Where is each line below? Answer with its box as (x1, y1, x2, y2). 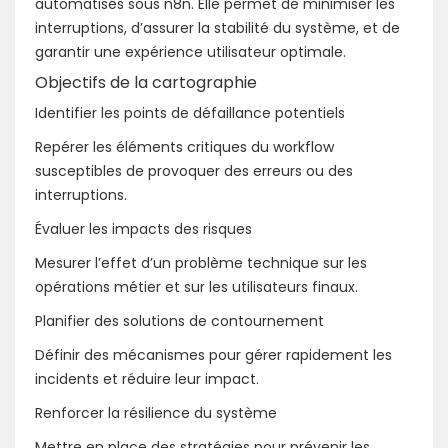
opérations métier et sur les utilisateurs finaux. (35, 276, 358, 297)
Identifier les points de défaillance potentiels (35, 102, 345, 123)
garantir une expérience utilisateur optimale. (35, 41, 346, 62)
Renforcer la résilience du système (35, 402, 277, 423)
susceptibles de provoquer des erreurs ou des (35, 160, 353, 181)
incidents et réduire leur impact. (35, 368, 259, 389)
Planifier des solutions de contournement (35, 310, 324, 331)
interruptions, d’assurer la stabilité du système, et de (35, 17, 400, 38)
